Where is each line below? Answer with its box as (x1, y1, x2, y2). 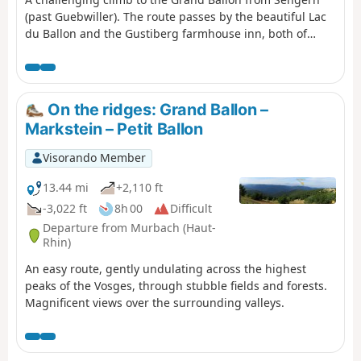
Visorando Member (42, 150, 146, 166)
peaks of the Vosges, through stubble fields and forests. (25, 277, 327, 293)
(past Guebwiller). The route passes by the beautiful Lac (25, 9, 326, 25)
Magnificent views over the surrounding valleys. (25, 294, 284, 310)
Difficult (170, 201, 212, 217)
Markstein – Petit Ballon (25, 118, 203, 139)
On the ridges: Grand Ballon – (44, 100, 268, 120)
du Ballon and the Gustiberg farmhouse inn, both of (25, 26, 307, 42)
